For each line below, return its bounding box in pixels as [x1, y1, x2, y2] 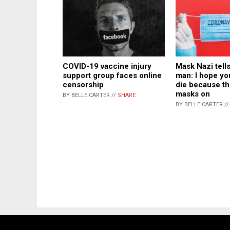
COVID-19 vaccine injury [63, 62, 151, 71]
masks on [176, 89, 210, 99]
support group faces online [63, 71, 162, 81]
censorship [63, 80, 104, 90]
